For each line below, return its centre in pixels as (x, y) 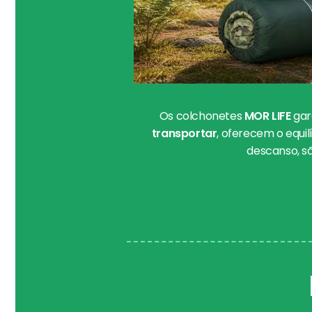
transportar (184, 133)
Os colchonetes (202, 116)
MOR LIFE (267, 116)
